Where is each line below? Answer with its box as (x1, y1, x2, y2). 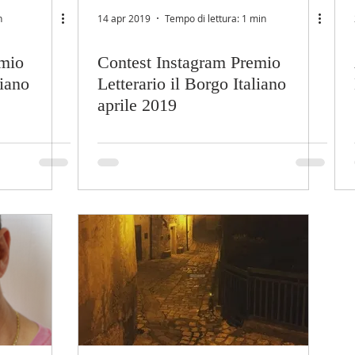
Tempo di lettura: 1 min (165, 12, 266, 25)
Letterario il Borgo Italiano (97, 74, 286, 94)
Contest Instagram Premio (97, 52, 281, 72)
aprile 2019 (97, 95, 177, 115)
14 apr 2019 (97, 12, 151, 25)
